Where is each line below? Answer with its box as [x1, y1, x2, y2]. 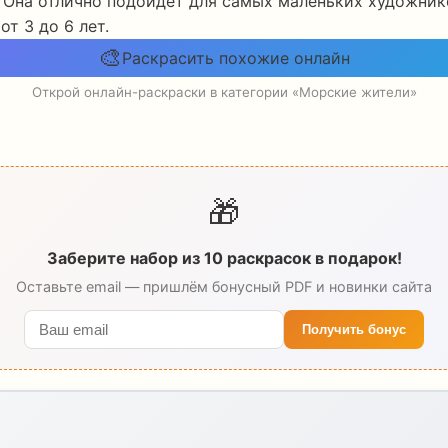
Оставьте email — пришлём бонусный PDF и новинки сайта [16, 278, 432, 295]
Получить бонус [302, 322, 406, 337]
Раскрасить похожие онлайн [122, 47, 350, 68]
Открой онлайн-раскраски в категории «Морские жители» [31, 84, 417, 100]
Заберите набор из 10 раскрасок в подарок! [46, 248, 402, 268]
